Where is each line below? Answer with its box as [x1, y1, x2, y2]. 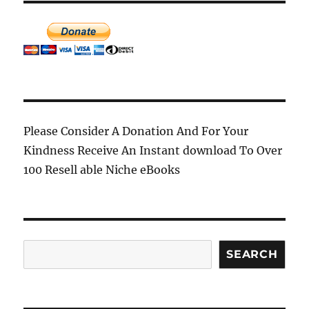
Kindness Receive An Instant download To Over [23, 143, 283, 157]
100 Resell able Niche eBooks [23, 163, 181, 177]
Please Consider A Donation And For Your [23, 124, 249, 138]
